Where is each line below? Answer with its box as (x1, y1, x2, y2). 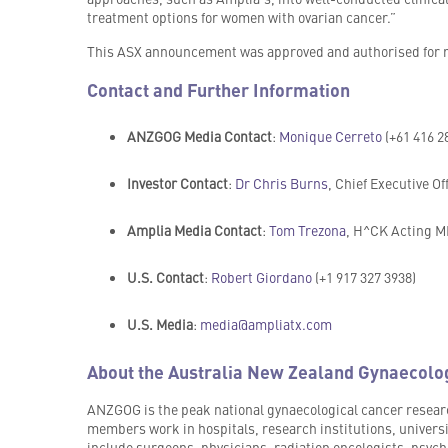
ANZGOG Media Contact (126, 126, 272, 147)
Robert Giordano (210, 267, 312, 288)
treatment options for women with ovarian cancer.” (86, 7, 396, 28)
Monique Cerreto (278, 126, 382, 147)
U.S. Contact (126, 267, 204, 288)
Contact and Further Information (86, 76, 350, 103)
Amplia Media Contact (126, 220, 262, 241)
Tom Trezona (268, 220, 346, 241)
